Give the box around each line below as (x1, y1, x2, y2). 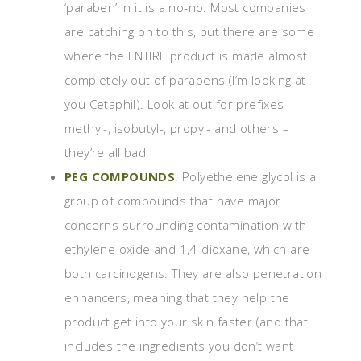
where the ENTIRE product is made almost (64, 48, 308, 64)
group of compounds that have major (64, 193, 281, 210)
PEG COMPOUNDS (64, 168, 176, 185)
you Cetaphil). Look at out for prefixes (64, 96, 284, 113)
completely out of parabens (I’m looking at (64, 72, 306, 89)
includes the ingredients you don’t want (64, 338, 294, 355)
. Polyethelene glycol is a (175, 168, 317, 185)
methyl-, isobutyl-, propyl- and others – (64, 120, 289, 137)
